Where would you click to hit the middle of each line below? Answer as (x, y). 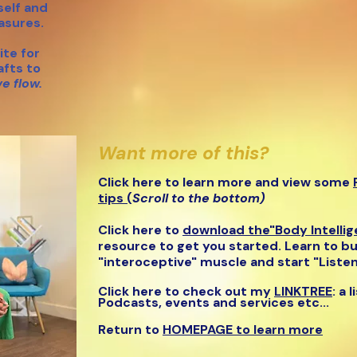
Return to (130, 330)
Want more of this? (183, 153)
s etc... (308, 302)
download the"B (233, 230)
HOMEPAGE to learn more (243, 330)
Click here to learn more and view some (226, 182)
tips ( (115, 198)
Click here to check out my (186, 291)
